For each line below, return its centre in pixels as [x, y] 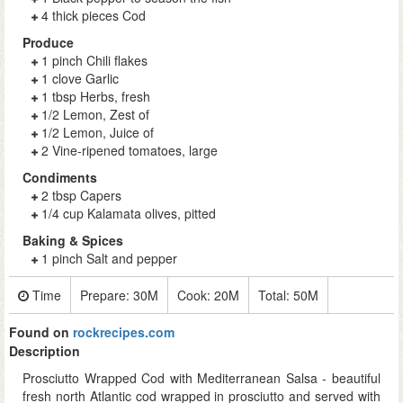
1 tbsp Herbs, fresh [96, 96]
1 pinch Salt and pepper [109, 258]
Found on [41, 332]
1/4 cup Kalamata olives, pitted [129, 213]
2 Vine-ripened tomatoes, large [130, 150]
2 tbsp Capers [81, 195]
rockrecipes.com [124, 332]
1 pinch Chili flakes [94, 60]
